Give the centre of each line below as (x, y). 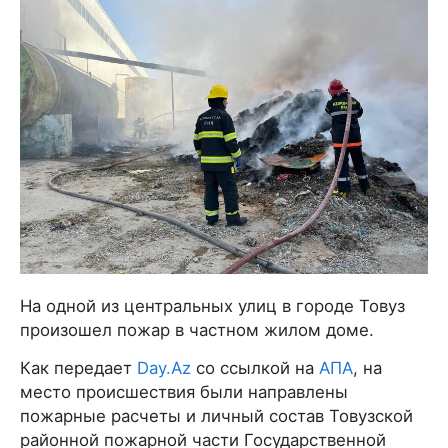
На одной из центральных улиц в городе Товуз (212, 306)
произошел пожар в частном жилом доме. (197, 330)
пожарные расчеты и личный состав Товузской (216, 416)
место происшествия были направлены (184, 392)
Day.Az (164, 368)
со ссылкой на (255, 368)
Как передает (78, 368)
